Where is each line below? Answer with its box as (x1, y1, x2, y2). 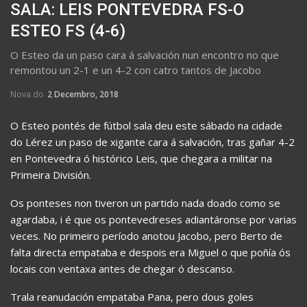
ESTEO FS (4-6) (10, 21, 125, 40)
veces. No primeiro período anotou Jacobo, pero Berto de (10, 228, 282, 243)
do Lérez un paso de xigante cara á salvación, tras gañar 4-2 (10, 134, 295, 149)
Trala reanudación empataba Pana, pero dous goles (10, 289, 254, 304)
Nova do (10, 88, 46, 100)
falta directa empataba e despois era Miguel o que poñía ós (10, 245, 291, 259)
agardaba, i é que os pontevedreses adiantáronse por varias (10, 212, 297, 226)
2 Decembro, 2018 (47, 88, 119, 100)
